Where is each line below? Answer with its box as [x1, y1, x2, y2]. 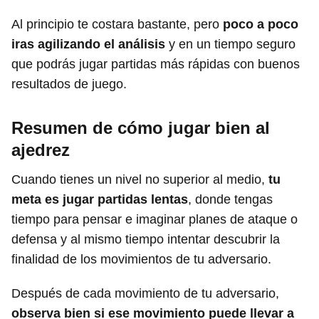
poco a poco [223, 16, 298, 31]
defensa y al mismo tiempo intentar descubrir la [11, 231, 280, 246]
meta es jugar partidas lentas [11, 192, 188, 206]
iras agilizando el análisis [11, 36, 165, 51]
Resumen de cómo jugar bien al [11, 117, 270, 137]
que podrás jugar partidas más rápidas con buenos [11, 56, 300, 71]
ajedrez [11, 140, 70, 159]
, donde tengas [188, 192, 273, 206]
